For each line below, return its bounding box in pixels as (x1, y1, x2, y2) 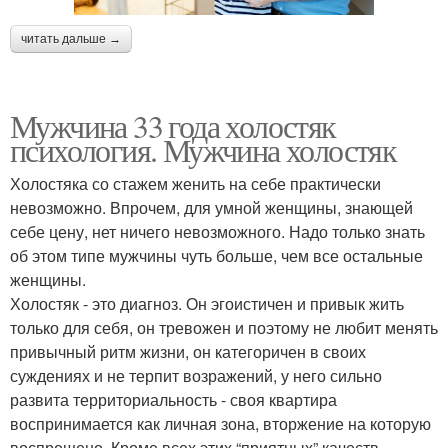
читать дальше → (21, 31, 121, 46)
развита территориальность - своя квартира (10, 387, 337, 411)
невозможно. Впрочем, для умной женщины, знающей (10, 195, 413, 219)
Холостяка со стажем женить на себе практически (10, 171, 381, 195)
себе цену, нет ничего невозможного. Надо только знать (10, 219, 425, 243)
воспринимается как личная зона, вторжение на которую (10, 411, 431, 435)
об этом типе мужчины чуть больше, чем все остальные (10, 243, 423, 267)
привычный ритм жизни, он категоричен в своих (10, 339, 366, 363)
